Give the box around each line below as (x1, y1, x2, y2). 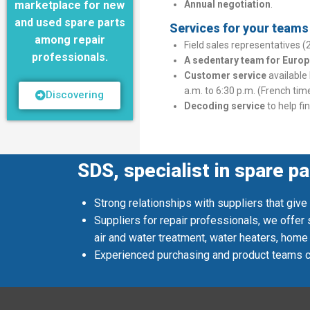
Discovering (46, 88, 104, 101)
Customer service (183, 70, 266, 81)
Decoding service (183, 100, 265, 111)
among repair (34, 33, 105, 46)
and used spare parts (14, 15, 125, 29)
